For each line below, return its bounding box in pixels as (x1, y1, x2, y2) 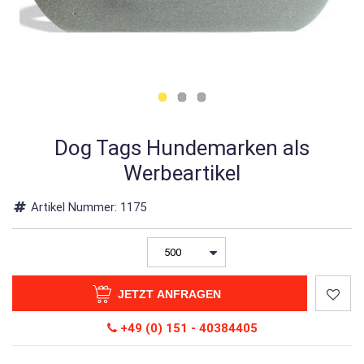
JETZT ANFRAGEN (117, 288, 221, 301)
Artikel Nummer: (31, 200, 118, 214)
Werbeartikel (123, 161, 240, 185)
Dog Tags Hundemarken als (54, 136, 310, 160)
